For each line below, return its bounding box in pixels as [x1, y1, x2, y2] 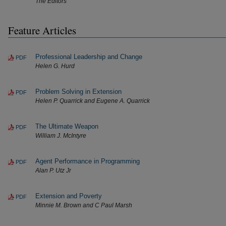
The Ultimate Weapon [35, 123, 98, 130]
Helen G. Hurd [35, 63, 75, 70]
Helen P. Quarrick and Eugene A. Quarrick [35, 97, 150, 104]
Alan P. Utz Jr [35, 167, 71, 174]
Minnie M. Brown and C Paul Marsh [35, 202, 132, 209]
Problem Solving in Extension [35, 88, 122, 95]
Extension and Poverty [35, 192, 102, 200]
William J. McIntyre [35, 132, 86, 139]
